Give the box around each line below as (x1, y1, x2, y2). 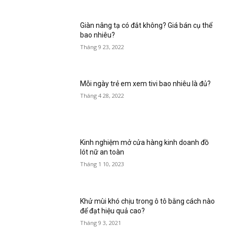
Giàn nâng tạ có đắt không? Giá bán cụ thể (80, 21, 213, 29)
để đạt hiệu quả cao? (80, 206, 145, 215)
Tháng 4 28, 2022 (80, 92, 125, 100)
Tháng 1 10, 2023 (80, 160, 125, 168)
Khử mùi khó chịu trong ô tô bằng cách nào (80, 197, 215, 205)
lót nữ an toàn (80, 148, 125, 157)
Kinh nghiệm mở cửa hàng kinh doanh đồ (80, 138, 209, 147)
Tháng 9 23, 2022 (80, 43, 125, 51)
